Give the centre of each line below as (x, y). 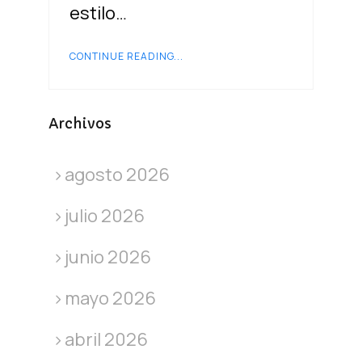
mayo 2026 (110, 299)
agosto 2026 (117, 175)
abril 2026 (106, 340)
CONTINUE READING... (126, 57)
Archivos (80, 124)
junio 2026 (107, 257)
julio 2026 (104, 216)
